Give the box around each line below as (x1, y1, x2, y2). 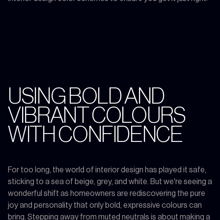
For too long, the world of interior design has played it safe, (8, 165, 206, 174)
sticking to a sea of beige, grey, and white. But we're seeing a (8, 177, 212, 186)
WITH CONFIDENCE (8, 123, 183, 146)
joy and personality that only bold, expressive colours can (8, 201, 202, 209)
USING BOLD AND (8, 85, 165, 108)
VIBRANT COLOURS (8, 104, 186, 127)
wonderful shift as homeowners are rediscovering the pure (8, 189, 205, 197)
